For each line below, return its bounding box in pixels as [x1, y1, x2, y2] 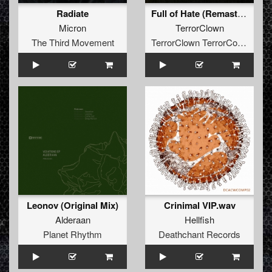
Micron [59, 21, 86, 35]
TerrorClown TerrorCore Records [237, 36, 246, 49]
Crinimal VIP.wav [163, 199, 236, 212]
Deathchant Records [158, 228, 240, 241]
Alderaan [55, 213, 90, 226]
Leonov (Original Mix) [27, 199, 118, 212]
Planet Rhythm [43, 228, 102, 241]
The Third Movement [31, 36, 114, 49]
